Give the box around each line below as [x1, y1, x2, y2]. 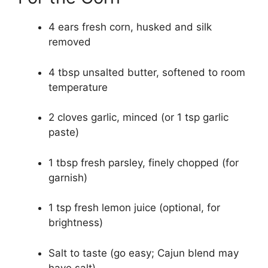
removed [48, 36, 91, 48]
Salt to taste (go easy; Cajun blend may [48, 246, 239, 259]
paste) [48, 126, 79, 139]
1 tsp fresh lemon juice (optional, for [48, 202, 220, 214]
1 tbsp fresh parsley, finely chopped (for [48, 156, 239, 169]
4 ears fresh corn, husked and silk [48, 21, 212, 33]
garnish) [48, 171, 87, 184]
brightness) [48, 217, 103, 229]
